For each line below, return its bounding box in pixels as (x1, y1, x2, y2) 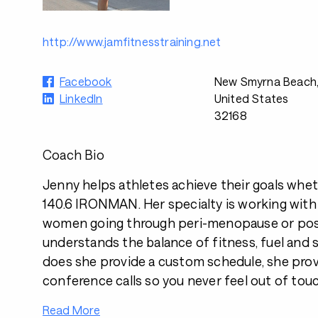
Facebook (60, 75, 112, 88)
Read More (43, 303, 100, 317)
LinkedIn (60, 92, 103, 105)
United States (214, 92, 289, 105)
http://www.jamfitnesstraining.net (43, 35, 221, 48)
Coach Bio (43, 147, 104, 163)
